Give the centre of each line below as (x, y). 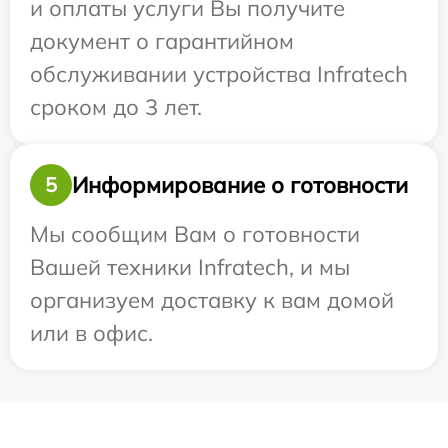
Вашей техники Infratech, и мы (190, 267)
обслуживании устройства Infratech (219, 74)
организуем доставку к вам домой (212, 300)
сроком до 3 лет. (116, 107)
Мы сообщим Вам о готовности (195, 234)
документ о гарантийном (162, 41)
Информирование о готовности (240, 184)
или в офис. (91, 333)
